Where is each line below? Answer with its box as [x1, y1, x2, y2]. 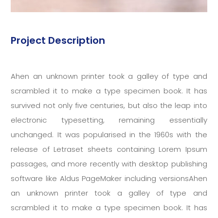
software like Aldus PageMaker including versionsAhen [11, 173, 207, 183]
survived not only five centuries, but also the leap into [11, 100, 207, 110]
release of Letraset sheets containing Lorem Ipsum [11, 144, 207, 154]
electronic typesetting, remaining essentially [11, 114, 207, 125]
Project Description [11, 33, 106, 47]
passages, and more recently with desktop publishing [11, 158, 207, 169]
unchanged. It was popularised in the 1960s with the [11, 129, 207, 140]
